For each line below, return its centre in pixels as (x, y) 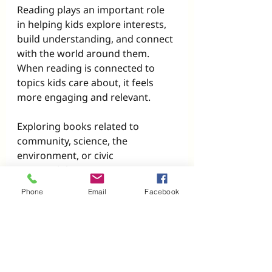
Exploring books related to (79, 127)
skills (48, 214)
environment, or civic (66, 156)
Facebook (162, 191)
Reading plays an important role (92, 10)
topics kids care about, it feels (87, 83)
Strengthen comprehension (101, 199)
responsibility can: (59, 170)
